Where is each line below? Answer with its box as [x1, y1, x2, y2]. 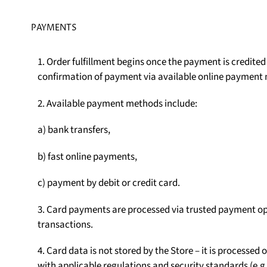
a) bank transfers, [37, 123, 110, 138]
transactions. [37, 217, 93, 232]
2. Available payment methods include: [37, 96, 197, 111]
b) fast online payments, [37, 149, 137, 164]
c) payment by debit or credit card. [37, 176, 180, 191]
